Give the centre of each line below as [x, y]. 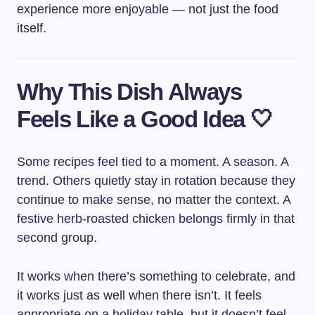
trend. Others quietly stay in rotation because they [156, 180]
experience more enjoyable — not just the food [148, 9]
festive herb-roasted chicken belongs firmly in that [156, 218]
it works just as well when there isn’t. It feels [139, 295]
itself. [32, 28]
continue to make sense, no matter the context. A [154, 199]
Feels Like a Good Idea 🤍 [145, 119]
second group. [57, 237]
